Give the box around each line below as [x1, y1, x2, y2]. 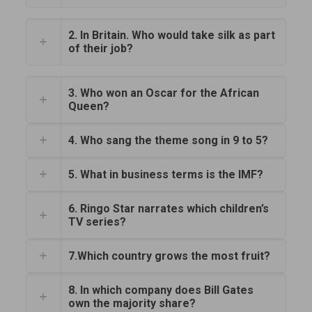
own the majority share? [68, 297, 196, 310]
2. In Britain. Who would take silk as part [68, 29, 275, 42]
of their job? [68, 42, 133, 55]
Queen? [68, 100, 109, 113]
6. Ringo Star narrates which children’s [68, 202, 269, 215]
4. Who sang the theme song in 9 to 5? [68, 134, 268, 147]
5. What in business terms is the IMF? [68, 168, 263, 181]
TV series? [68, 215, 126, 228]
